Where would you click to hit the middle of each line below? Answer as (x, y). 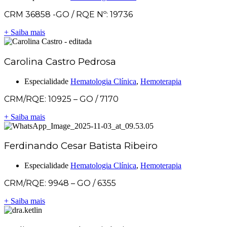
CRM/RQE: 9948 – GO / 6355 (60, 183)
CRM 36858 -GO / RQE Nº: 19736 (68, 15)
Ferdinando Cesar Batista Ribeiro (81, 146)
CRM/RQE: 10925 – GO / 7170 (61, 99)
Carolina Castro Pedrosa (60, 61)
